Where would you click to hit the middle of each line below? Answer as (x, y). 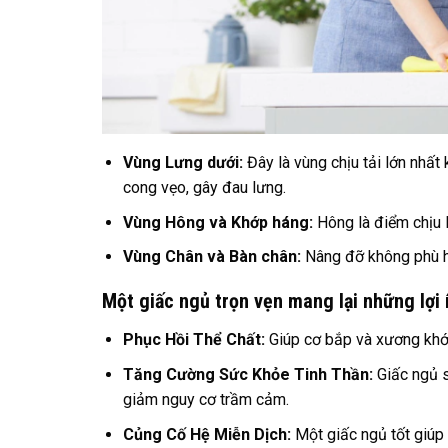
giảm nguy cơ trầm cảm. (205, 399)
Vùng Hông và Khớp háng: (217, 222)
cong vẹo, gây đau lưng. (204, 188)
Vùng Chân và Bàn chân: (211, 257)
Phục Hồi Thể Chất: (193, 340)
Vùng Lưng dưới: (182, 163)
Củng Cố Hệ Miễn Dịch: (206, 434)
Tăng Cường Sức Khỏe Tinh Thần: (247, 374)
